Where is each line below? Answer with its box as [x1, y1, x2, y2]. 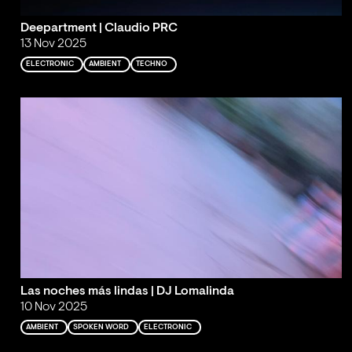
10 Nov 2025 [20, 300, 87, 313]
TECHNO [136, 60, 168, 68]
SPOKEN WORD [73, 323, 130, 331]
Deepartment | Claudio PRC [20, 22, 178, 35]
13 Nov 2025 [20, 38, 86, 51]
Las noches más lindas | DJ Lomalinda [20, 284, 234, 298]
